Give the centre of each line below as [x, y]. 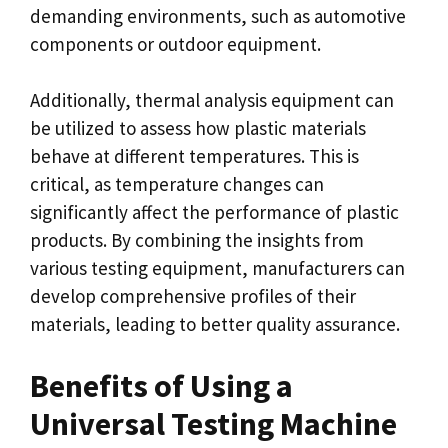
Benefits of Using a [161, 385]
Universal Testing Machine [213, 423]
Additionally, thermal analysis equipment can [212, 100]
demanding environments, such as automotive [218, 15]
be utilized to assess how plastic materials [198, 128]
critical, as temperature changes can [177, 184]
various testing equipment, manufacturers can [217, 268]
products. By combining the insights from [197, 240]
